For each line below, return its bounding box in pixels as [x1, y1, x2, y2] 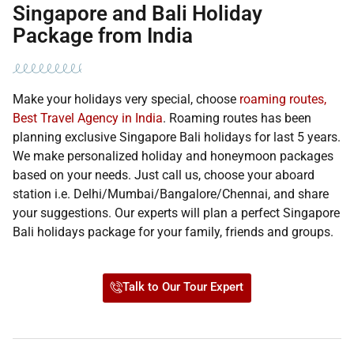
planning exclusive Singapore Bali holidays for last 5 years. [13, 129, 341, 145]
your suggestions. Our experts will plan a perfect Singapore [13, 205, 340, 220]
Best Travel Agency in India [13, 110, 163, 126]
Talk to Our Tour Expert [122, 279, 243, 294]
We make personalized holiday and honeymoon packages [13, 148, 333, 164]
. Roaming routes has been [163, 110, 311, 126]
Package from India [13, 23, 193, 47]
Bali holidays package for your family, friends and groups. [13, 224, 333, 239]
